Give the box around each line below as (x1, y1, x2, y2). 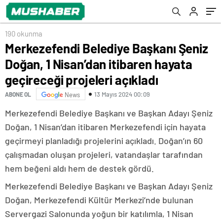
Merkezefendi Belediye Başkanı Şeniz (5, 40, 208, 56)
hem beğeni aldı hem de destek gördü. (5, 163, 154, 174)
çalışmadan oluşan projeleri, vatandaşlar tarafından (5, 149, 203, 160)
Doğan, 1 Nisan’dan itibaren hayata (5, 56, 192, 72)
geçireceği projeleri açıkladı (5, 72, 158, 87)
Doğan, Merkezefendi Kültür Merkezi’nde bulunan (5, 194, 193, 205)
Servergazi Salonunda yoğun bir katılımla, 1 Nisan (5, 208, 193, 219)
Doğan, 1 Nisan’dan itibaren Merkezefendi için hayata (5, 121, 206, 132)
